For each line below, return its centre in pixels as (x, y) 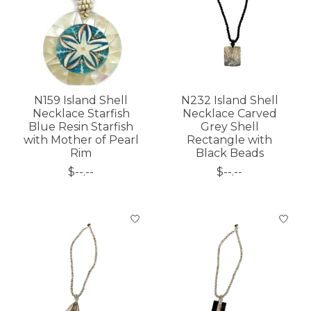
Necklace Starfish (81, 113)
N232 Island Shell (229, 100)
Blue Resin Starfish (81, 126)
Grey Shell (229, 126)
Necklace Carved (229, 113)
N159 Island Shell (81, 100)
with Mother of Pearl (81, 140)
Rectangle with (230, 140)
